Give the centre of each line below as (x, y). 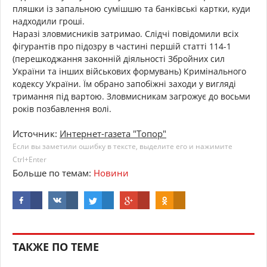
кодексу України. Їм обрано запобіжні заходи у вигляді (124, 84)
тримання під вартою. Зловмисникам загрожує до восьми (131, 97)
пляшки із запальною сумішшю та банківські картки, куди (131, 9)
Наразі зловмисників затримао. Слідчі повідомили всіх (125, 34)
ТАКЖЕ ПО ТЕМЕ (56, 247)
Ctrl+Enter (30, 160)
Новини (111, 173)
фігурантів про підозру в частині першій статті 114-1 (122, 46)
